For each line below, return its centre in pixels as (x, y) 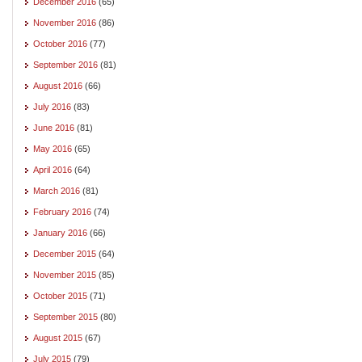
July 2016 (52, 106)
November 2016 (65, 22)
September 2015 (65, 316)
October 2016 (60, 43)
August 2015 (58, 337)
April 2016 (53, 169)
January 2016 (60, 232)
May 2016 (53, 148)
